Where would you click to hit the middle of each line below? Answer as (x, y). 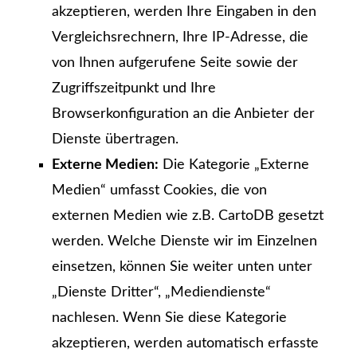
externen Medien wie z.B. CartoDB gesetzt (188, 216)
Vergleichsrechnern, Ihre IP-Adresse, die (180, 38)
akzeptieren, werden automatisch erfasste (185, 344)
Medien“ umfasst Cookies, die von (159, 191)
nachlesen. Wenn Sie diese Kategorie (169, 318)
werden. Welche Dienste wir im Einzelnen (184, 242)
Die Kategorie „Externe (234, 165)
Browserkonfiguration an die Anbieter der (183, 114)
